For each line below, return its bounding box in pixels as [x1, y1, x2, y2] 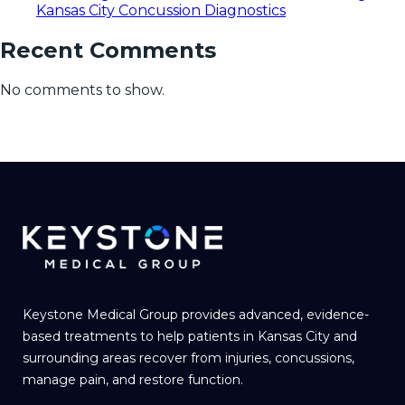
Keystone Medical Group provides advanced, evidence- [23, 306, 369, 323]
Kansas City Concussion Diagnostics [36, 2, 286, 20]
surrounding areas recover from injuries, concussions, [23, 349, 354, 366]
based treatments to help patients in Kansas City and [23, 327, 357, 344]
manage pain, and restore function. [23, 371, 243, 388]
